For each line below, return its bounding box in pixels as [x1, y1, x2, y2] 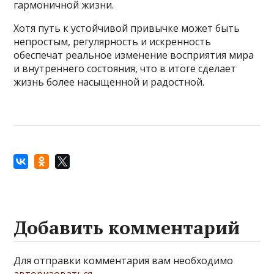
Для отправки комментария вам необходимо [13, 253, 234, 267]
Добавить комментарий [13, 215, 240, 240]
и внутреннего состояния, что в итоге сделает [13, 61, 237, 75]
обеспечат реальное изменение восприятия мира [13, 48, 254, 62]
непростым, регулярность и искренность [13, 34, 212, 48]
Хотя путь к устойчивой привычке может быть [13, 21, 240, 35]
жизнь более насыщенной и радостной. [13, 75, 205, 89]
